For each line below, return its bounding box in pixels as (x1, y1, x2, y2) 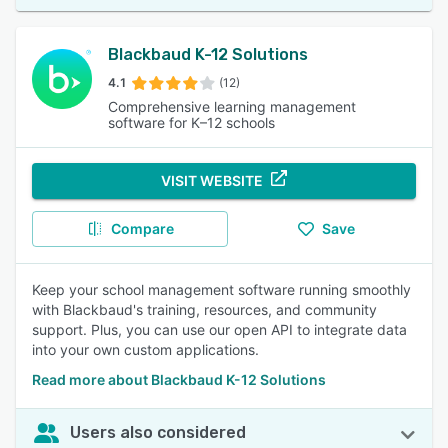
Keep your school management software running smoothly (32, 281, 411, 298)
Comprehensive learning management (108, 98, 356, 115)
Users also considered (70, 423, 246, 442)
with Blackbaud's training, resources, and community (32, 301, 377, 318)
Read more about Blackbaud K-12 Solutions (32, 371, 326, 388)
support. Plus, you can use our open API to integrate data (32, 321, 407, 338)
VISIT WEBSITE (161, 172, 263, 189)
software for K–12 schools (108, 114, 275, 131)
